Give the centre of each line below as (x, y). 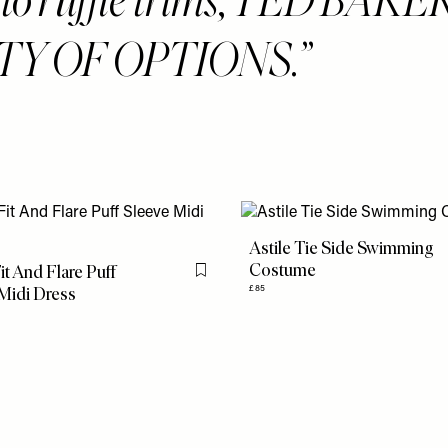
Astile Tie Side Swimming (342, 248)
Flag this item (240, 278)
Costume (283, 270)
